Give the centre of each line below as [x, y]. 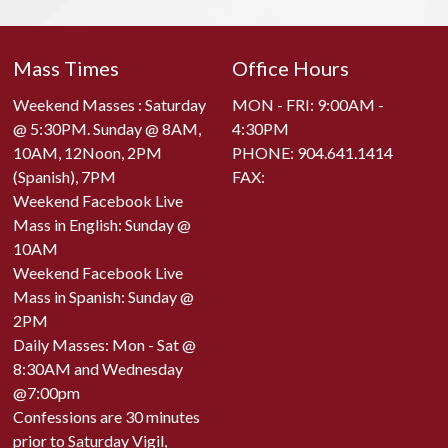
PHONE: [265, 153]
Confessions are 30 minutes [107, 417]
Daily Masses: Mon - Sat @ [105, 345]
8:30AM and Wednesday [98, 369]
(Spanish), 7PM [65, 177]
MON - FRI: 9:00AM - [308, 105]
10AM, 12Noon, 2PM [88, 153]
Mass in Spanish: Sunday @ [104, 297]
